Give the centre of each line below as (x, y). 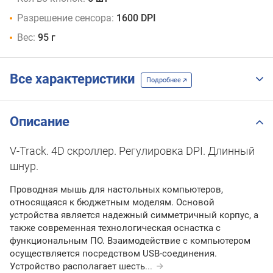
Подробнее (165, 80)
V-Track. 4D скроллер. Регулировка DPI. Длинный (132, 151)
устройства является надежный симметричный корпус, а (134, 215)
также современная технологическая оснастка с (115, 228)
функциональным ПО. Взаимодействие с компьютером (130, 241)
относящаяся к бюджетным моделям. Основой (112, 203)
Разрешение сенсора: (66, 18)
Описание (40, 122)
